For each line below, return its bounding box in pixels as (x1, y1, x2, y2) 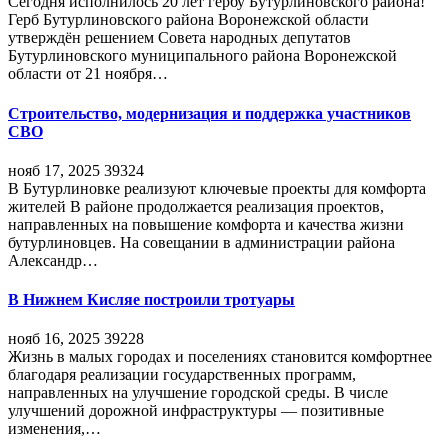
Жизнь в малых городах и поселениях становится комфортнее (8, 348, 432, 366)
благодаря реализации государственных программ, (8, 366, 356, 384)
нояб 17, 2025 (8, 161, 100, 179)
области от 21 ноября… (8, 65, 168, 83)
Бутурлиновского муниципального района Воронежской (8, 47, 397, 65)
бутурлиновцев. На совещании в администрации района (8, 233, 395, 251)
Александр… (8, 251, 98, 269)
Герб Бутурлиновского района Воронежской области (8, 11, 369, 29)
